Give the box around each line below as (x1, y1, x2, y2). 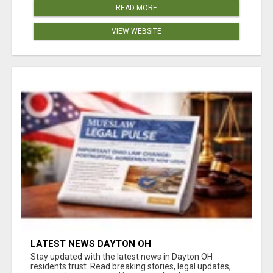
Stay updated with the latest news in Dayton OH (30, 251, 213, 261)
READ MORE (116, 3, 157, 12)
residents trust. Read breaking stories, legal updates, (30, 261, 231, 271)
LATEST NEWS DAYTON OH (30, 238, 151, 249)
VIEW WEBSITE (112, 26, 161, 35)
